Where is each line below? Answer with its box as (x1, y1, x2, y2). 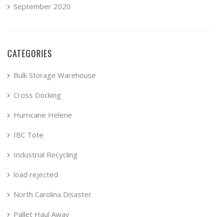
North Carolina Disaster (14, 189, 92, 200)
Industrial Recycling (14, 150, 77, 160)
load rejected (14, 170, 58, 180)
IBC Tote (14, 130, 44, 140)
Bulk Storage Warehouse (14, 70, 96, 80)
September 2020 (14, 1, 71, 12)
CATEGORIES (7, 47, 52, 60)
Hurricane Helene (14, 110, 72, 120)
